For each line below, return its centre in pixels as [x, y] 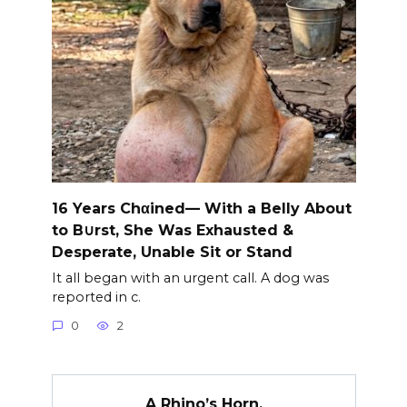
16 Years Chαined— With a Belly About [201, 208]
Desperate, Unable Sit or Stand [172, 252]
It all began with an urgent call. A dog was [190, 278]
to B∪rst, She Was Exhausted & [172, 230]
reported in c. [96, 297]
